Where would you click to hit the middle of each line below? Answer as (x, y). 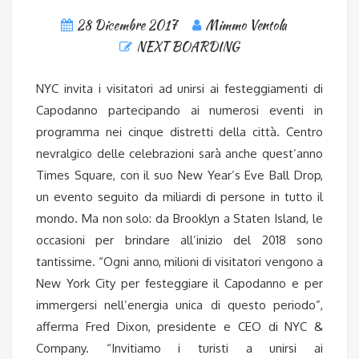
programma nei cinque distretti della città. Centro (179, 132)
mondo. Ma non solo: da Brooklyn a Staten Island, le (179, 218)
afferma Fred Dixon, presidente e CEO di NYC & (179, 327)
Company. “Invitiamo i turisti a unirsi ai (179, 348)
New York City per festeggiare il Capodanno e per (179, 283)
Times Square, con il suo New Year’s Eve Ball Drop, (179, 175)
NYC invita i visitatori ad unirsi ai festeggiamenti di (179, 89)
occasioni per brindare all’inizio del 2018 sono (179, 240)
